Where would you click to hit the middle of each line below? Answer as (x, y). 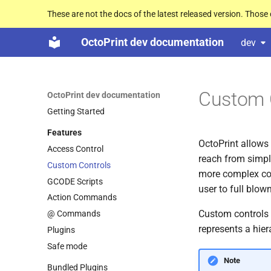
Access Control (75, 149)
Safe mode (67, 246)
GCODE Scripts (75, 181)
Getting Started (76, 111)
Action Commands (82, 198)
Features (64, 133)
